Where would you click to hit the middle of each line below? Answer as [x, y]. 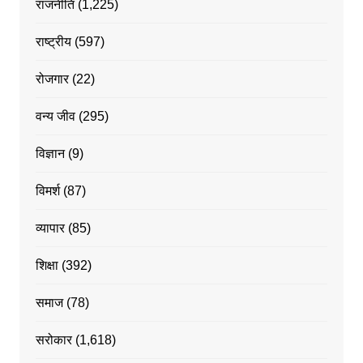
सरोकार [53, 340]
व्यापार [50, 228]
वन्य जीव [55, 117]
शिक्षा [47, 266]
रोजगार [52, 79]
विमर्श [47, 191]
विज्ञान [50, 154]
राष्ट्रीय [53, 42]
